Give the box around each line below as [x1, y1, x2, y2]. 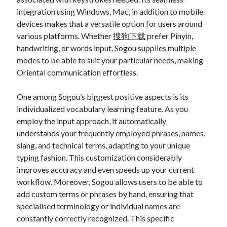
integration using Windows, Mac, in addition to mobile [17, 7, 204, 16]
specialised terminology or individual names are [17, 201, 180, 211]
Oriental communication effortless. [17, 67, 138, 77]
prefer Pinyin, [145, 31, 194, 41]
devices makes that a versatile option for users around [17, 19, 203, 28]
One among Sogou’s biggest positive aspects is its [17, 92, 189, 101]
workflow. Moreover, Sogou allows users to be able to [17, 177, 203, 186]
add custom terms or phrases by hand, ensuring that [17, 189, 194, 199]
